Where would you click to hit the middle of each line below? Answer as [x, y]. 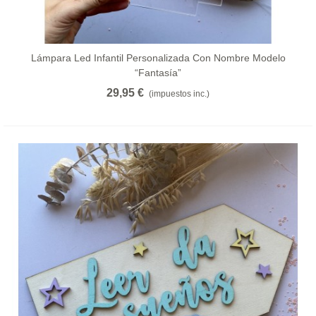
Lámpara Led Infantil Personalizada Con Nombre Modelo [158, 57]
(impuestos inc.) [179, 93]
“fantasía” [158, 72]
